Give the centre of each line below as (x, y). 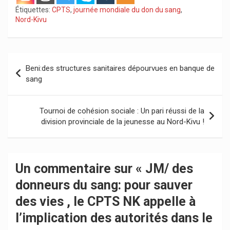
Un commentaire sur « (80, 168)
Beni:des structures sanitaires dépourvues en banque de (120, 68)
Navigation (39, 60)
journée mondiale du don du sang (127, 9)
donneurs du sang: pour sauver (104, 185)
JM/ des (169, 168)
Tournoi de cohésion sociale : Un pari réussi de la (122, 111)
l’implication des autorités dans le (114, 218)
